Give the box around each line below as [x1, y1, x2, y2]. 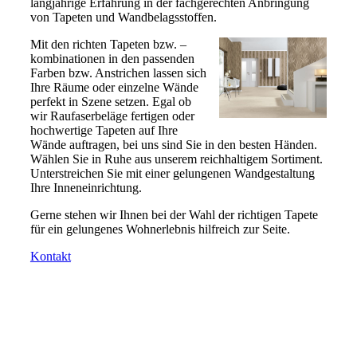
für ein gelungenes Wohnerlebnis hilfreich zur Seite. [29, 222, 293, 237]
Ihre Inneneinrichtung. [29, 181, 142, 195]
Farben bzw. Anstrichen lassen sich [29, 66, 206, 80]
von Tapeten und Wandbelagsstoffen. [29, 10, 217, 25]
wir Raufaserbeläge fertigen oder [29, 109, 194, 124]
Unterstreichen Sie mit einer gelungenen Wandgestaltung [29, 167, 315, 181]
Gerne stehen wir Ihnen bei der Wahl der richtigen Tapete [29, 208, 318, 222]
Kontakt [29, 249, 71, 264]
